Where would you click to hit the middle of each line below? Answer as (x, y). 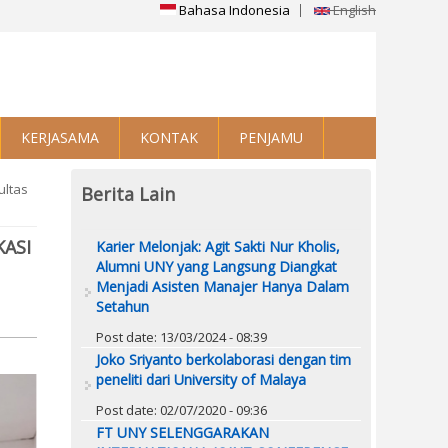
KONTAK (169, 138)
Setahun (122, 306)
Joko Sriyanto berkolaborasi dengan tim (223, 359)
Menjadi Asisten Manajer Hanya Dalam (222, 286)
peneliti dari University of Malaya (201, 379)
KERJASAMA (60, 138)
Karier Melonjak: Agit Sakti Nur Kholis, (218, 246)
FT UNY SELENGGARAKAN (182, 432)
